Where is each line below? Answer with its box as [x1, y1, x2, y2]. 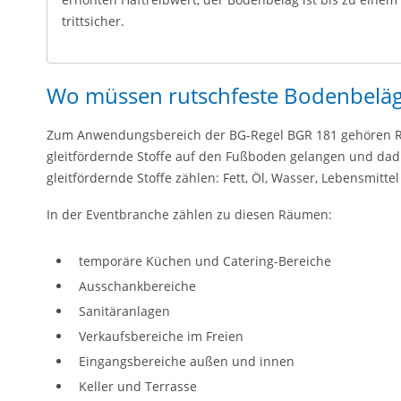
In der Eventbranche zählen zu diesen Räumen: [47, 206, 332, 223]
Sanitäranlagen [79, 302, 170, 320]
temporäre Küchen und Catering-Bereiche [79, 252, 331, 269]
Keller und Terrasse [79, 377, 197, 395]
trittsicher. [62, 13, 124, 30]
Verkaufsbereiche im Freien [79, 327, 243, 345]
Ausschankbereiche [79, 277, 196, 294]
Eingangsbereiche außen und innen [79, 352, 294, 370]
